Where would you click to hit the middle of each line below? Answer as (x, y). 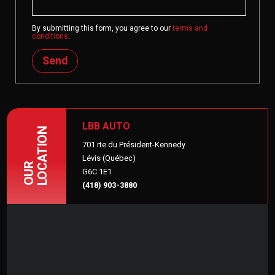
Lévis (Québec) (109, 158)
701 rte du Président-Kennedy (134, 145)
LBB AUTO (107, 126)
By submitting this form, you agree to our (102, 28)
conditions (50, 36)
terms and (190, 28)
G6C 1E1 (97, 172)
